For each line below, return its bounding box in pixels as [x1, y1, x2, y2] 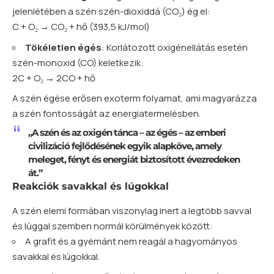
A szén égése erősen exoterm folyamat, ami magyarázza [12, 92, 257, 105]
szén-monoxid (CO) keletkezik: [12, 56, 144, 69]
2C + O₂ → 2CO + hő [12, 71, 95, 84]
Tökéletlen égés [25, 40, 102, 54]
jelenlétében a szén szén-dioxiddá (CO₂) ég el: [12, 5, 210, 18]
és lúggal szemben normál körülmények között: [12, 219, 213, 232]
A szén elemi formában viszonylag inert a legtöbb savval [12, 204, 251, 217]
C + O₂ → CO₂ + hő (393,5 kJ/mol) [12, 20, 150, 34]
